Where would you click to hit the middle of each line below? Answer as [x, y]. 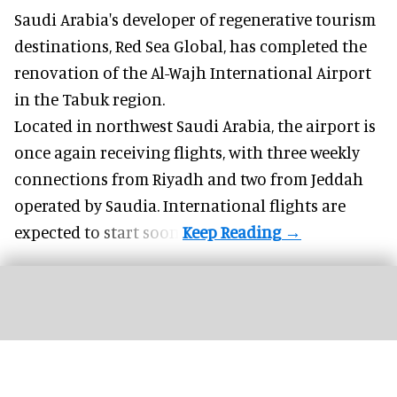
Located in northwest [95, 125]
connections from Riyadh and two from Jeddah [189, 178]
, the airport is [323, 125]
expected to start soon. [98, 231]
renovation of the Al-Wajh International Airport [193, 72]
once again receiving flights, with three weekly [187, 152]
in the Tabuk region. [90, 98]
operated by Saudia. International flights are [180, 205]
